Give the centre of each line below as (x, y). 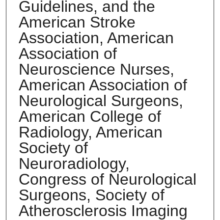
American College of (90, 116)
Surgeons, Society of (91, 195)
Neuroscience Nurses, (96, 69)
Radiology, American (90, 132)
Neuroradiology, (74, 163)
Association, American (96, 38)
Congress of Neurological (107, 179)
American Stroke (77, 22)
